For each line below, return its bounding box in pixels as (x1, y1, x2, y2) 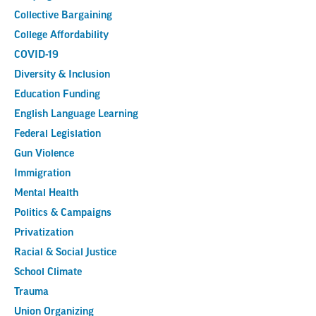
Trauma (14, 287, 49, 298)
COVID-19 (14, 50, 59, 61)
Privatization (14, 228, 73, 238)
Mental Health (14, 188, 78, 199)
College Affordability (14, 30, 109, 41)
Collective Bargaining (14, 11, 112, 21)
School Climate (14, 267, 82, 278)
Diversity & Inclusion (14, 70, 110, 80)
